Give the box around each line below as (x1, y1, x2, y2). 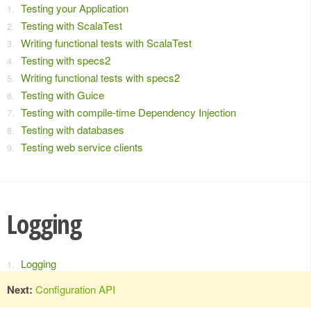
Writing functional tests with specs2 (21, 70, 180, 85)
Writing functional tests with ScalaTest (21, 35, 192, 50)
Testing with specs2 (21, 53, 110, 67)
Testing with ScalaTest (21, 18, 122, 33)
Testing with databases (21, 122, 124, 137)
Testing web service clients (21, 140, 143, 154)
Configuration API (35, 281, 115, 296)
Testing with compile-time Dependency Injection (21, 105, 236, 119)
